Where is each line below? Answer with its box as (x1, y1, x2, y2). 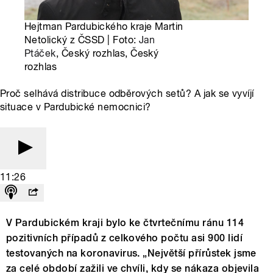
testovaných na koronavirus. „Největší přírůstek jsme (6, 247, 257, 260)
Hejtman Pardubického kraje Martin (24, 21, 183, 33)
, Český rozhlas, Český (55, 48, 159, 60)
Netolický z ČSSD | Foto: (24, 34, 139, 46)
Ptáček (24, 48, 56, 60)
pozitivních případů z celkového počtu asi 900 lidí (6, 232, 243, 244)
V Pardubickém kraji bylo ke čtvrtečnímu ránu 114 (6, 217, 244, 229)
